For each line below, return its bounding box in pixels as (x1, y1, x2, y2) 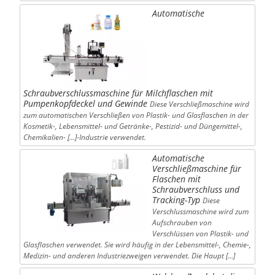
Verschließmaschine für (152, 163, 241, 175)
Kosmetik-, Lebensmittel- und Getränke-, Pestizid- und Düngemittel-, (23, 121, 242, 132)
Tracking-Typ (152, 194, 200, 206)
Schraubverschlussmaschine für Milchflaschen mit (23, 87, 213, 99)
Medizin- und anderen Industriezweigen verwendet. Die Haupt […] (23, 250, 235, 261)
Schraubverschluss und (152, 184, 239, 196)
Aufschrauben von (152, 217, 212, 228)
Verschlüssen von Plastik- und (152, 228, 249, 239)
